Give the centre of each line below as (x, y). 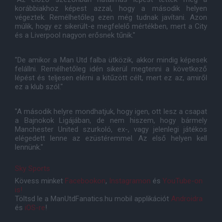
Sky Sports (32, 169)
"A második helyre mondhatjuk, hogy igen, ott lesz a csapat (111, 112)
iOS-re (35, 208)
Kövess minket (40, 181)
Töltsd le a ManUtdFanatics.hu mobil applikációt (93, 199)
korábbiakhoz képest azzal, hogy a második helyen (111, 9)
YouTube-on (183, 181)
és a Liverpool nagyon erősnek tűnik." (75, 35)
